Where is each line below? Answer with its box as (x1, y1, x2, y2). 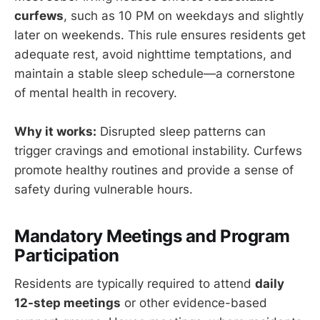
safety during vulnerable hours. (14, 181, 193, 196)
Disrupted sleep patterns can (96, 124, 266, 139)
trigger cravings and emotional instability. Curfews (14, 143, 302, 158)
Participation (14, 244, 119, 266)
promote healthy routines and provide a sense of (14, 162, 294, 177)
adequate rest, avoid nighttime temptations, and (14, 46, 292, 61)
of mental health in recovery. (14, 85, 177, 100)
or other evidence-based (121, 296, 267, 311)
